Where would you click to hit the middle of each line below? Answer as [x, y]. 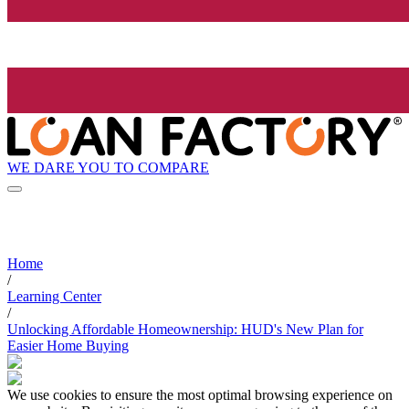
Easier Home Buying [68, 346]
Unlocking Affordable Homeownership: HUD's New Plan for [185, 330]
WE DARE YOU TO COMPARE [108, 167]
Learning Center [54, 297]
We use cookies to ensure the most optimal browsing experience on [200, 395]
